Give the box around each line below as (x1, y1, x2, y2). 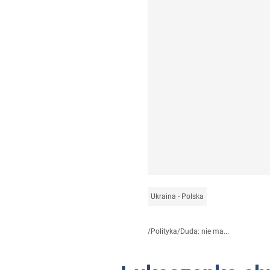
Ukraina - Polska (151, 192, 204, 201)
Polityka (151, 227, 177, 236)
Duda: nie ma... (180, 227, 229, 236)
